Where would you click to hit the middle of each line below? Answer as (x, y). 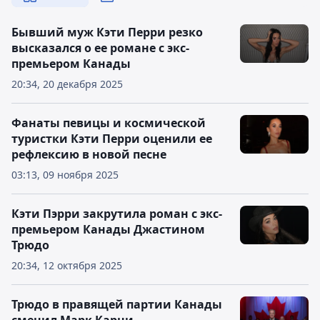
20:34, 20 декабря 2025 (67, 84)
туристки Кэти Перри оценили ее (112, 139)
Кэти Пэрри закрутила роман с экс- (117, 214)
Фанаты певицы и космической (109, 123)
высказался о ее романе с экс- (100, 48)
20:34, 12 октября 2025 (67, 265)
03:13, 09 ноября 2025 (65, 175)
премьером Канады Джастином (108, 229)
